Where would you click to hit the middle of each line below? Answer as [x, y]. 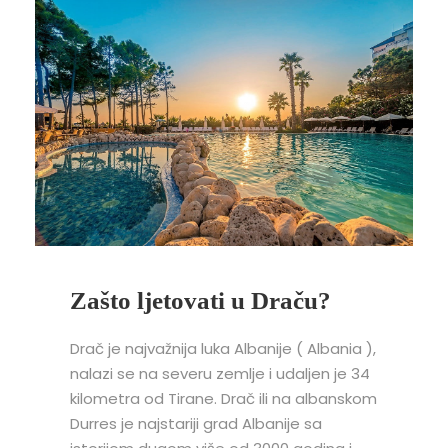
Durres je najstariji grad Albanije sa [196, 424]
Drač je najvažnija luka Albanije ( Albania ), [223, 349]
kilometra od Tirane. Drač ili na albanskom [223, 399]
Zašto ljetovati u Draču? [200, 301]
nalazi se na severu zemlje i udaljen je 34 [220, 374]
